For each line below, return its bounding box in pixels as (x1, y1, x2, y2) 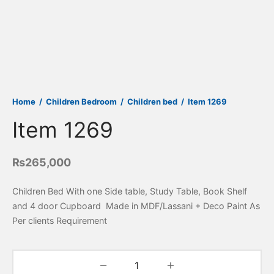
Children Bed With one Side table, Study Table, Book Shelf (12, 186, 247, 197)
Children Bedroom (46, 97, 117, 106)
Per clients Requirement (12, 215, 107, 226)
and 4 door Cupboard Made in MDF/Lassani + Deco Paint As (12, 201, 260, 212)
